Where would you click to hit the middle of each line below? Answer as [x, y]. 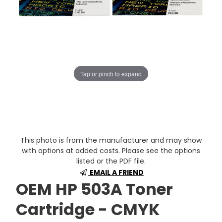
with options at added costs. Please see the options [111, 151]
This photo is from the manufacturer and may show [111, 140]
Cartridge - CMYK [88, 209]
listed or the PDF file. [111, 161]
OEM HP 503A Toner [95, 189]
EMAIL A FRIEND [116, 172]
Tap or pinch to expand [111, 73]
